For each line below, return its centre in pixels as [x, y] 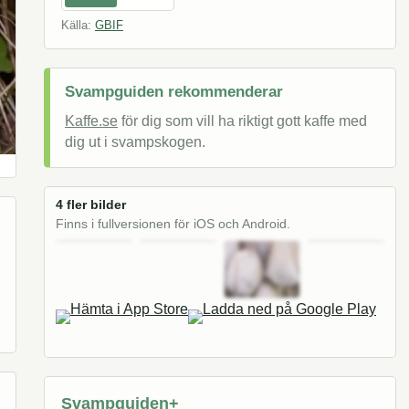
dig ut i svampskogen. [135, 142]
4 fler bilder [91, 205]
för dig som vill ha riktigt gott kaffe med [242, 121]
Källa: [78, 26]
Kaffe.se [91, 121]
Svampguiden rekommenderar [174, 92]
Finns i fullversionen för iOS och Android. [173, 225]
